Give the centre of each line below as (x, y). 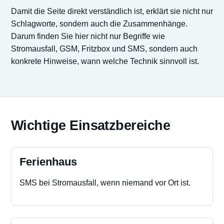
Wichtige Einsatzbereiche (91, 125)
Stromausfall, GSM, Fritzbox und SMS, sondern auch (104, 49)
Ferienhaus (48, 162)
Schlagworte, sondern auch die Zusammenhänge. (99, 24)
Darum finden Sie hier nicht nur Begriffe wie (88, 36)
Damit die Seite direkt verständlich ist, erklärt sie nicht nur (112, 11)
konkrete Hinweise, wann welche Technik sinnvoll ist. (105, 61)
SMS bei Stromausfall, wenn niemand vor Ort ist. (105, 183)
